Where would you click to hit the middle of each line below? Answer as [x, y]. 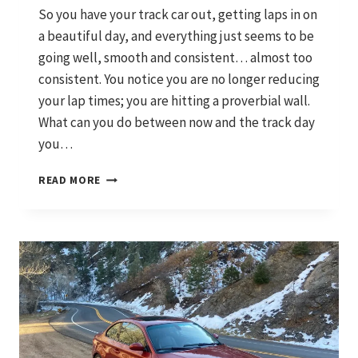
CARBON [123, 261]
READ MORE [70, 181]
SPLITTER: [129, 294]
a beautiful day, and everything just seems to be [176, 36]
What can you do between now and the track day [177, 123]
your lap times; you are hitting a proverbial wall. [174, 101]
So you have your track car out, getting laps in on [178, 15]
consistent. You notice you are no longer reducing [179, 80]
